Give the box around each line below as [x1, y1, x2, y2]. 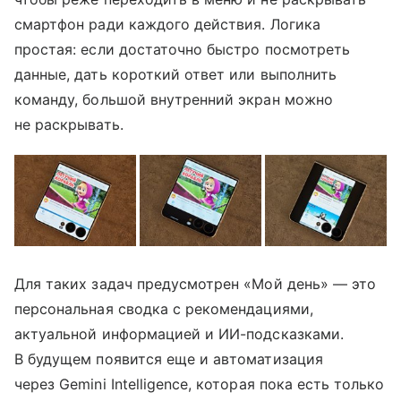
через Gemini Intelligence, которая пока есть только [14, 374, 385, 393]
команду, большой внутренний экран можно [14, 90, 333, 108]
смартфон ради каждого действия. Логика [14, 14, 320, 33]
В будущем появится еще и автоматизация [14, 349, 323, 368]
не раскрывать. [14, 115, 124, 133]
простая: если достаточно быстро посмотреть [14, 39, 351, 58]
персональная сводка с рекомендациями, [14, 299, 313, 318]
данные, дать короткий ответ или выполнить [14, 64, 337, 83]
